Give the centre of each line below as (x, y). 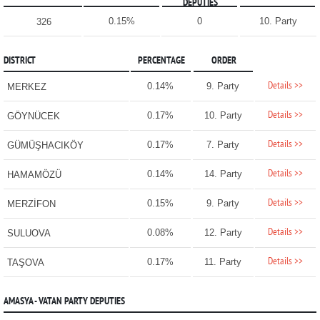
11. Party (223, 262)
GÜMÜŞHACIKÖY (45, 146)
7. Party (223, 145)
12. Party (223, 233)
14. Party (223, 174)
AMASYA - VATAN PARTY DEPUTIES (64, 302)
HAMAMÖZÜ (34, 175)
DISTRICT (19, 61)
